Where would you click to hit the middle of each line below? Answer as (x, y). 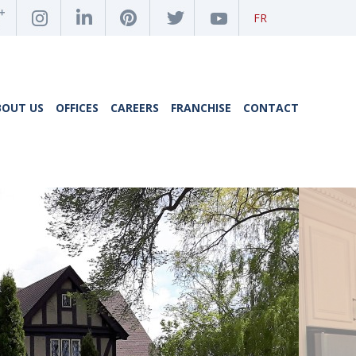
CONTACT (271, 108)
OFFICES (77, 108)
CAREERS (135, 108)
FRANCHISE (201, 108)
